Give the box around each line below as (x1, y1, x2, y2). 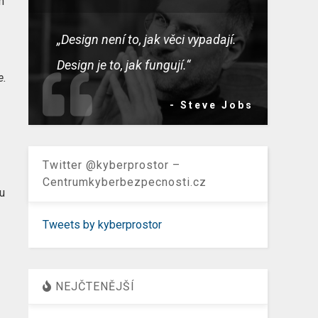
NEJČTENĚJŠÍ (52, 279, 136, 293)
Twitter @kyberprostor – (43, 158, 181, 172)
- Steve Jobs (169, 99, 253, 111)
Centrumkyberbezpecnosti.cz (43, 175, 207, 189)
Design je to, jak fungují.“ (57, 57, 191, 72)
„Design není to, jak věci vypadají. (57, 31, 237, 47)
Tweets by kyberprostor (43, 217, 163, 231)
